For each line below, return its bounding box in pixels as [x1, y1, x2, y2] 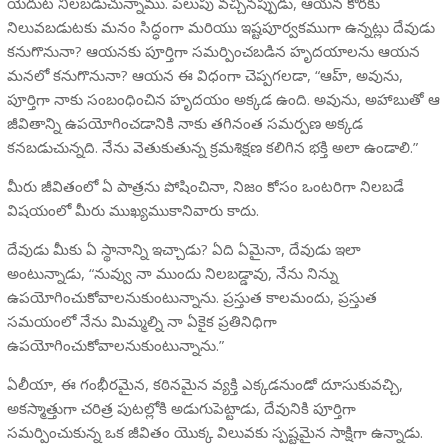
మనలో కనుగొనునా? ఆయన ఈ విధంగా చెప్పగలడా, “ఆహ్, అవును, [6, 64, 403, 85]
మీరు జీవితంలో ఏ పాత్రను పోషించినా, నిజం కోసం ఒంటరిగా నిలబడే [6, 175, 404, 196]
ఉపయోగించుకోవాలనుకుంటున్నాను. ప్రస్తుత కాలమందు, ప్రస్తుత [6, 286, 377, 307]
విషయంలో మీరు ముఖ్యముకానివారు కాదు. [6, 199, 259, 220]
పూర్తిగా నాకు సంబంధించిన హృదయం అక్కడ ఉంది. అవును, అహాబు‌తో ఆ [6, 88, 440, 109]
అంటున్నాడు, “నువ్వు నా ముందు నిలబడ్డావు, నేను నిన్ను [6, 262, 338, 283]
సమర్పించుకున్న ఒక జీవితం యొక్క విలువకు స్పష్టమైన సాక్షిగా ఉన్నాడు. [6, 421, 423, 442]
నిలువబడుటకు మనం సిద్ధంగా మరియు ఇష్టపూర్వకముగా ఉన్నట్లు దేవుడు [6, 16, 435, 37]
